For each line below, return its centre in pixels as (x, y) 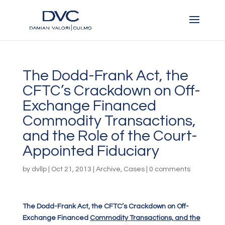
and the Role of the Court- (110, 136)
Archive (108, 169)
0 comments (170, 169)
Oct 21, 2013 (71, 169)
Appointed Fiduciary (91, 151)
